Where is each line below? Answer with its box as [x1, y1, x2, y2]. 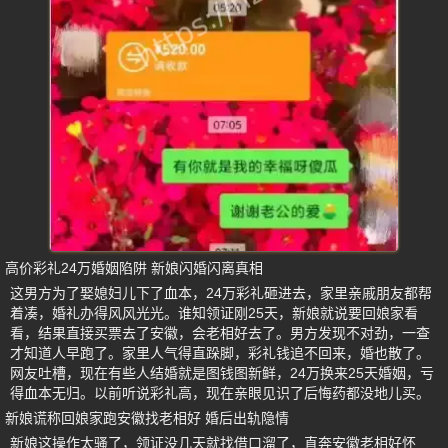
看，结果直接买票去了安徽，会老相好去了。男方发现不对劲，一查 [10, 325, 430, 341]
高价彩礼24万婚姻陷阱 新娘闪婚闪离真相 [5, 260, 263, 276]
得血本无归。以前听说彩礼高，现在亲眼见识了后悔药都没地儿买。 [10, 385, 430, 401]
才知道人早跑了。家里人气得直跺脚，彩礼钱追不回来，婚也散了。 [10, 345, 430, 361]
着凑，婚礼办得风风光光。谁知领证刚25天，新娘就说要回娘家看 [10, 305, 418, 321]
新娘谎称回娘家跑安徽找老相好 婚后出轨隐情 [5, 410, 289, 426]
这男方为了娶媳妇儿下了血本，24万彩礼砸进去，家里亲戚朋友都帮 [10, 285, 432, 301]
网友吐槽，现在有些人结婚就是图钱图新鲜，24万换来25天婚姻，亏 [10, 365, 434, 381]
